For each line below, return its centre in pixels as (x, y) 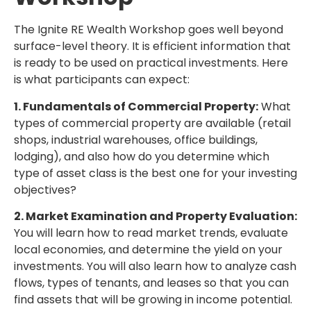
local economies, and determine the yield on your (148, 250)
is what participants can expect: (103, 80)
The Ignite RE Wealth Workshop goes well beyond (149, 30)
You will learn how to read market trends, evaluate (151, 233)
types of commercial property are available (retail (152, 123)
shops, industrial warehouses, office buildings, (136, 140)
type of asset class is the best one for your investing (155, 173)
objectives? (47, 190)
